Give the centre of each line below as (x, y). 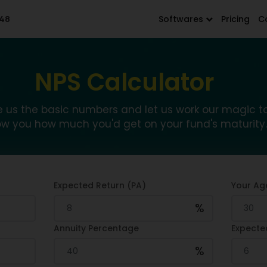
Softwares (182, 19)
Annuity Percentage (97, 228)
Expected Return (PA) (100, 185)
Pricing (235, 19)
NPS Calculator (125, 82)
